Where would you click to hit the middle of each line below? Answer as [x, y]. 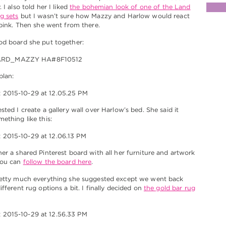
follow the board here [57, 161]
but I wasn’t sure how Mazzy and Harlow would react [104, 16]
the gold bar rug [169, 188]
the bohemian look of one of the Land [130, 7]
